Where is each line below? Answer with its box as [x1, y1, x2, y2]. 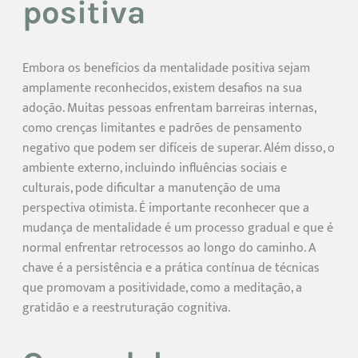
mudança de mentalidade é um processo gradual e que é [22, 217, 333, 239]
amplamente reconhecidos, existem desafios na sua [22, 77, 302, 99]
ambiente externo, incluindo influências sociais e [22, 157, 287, 179]
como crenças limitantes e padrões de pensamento [22, 117, 302, 139]
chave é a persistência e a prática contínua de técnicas [22, 257, 320, 279]
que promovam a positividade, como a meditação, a [22, 276, 302, 299]
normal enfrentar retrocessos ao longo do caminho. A [22, 237, 316, 259]
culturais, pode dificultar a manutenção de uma [22, 177, 280, 199]
